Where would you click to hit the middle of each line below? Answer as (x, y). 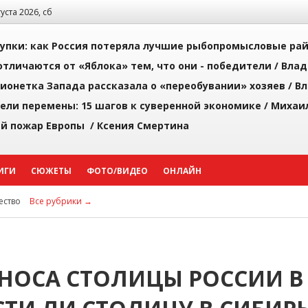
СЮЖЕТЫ (51, 171)
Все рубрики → (61, 201)
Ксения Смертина (143, 125)
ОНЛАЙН (182, 171)
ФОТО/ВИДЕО (117, 171)
